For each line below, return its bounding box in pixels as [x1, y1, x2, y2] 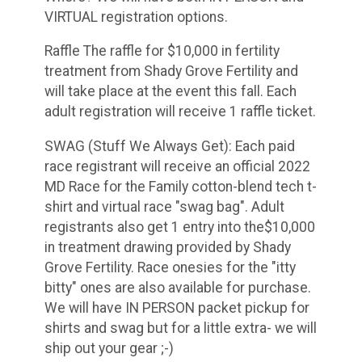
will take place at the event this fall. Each [44, 83, 297, 100]
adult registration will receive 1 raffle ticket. [44, 103, 316, 120]
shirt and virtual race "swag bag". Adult [44, 198, 284, 215]
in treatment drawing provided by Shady [44, 238, 291, 255]
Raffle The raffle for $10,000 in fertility [44, 43, 280, 60]
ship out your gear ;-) [44, 339, 174, 356]
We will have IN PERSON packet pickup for [44, 299, 309, 316]
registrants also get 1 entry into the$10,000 [44, 218, 315, 235]
